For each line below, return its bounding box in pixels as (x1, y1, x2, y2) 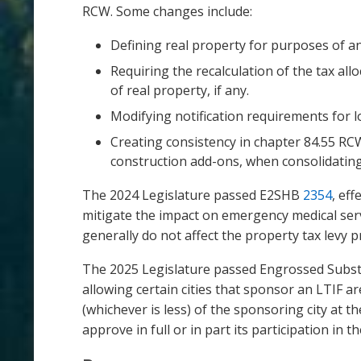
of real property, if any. (110, 81, 249, 99)
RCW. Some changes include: (82, 2, 252, 20)
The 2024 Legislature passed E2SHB (82, 185, 303, 204)
